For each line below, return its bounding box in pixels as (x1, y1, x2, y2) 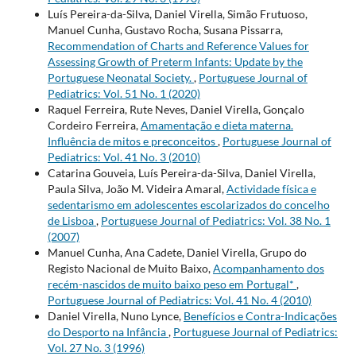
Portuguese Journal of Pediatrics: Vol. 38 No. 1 (100, 214, 331, 228)
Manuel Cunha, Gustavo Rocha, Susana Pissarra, (47, 23, 283, 37)
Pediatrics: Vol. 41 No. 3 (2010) (47, 150, 200, 164)
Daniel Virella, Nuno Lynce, (47, 309, 184, 323)
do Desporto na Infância (47, 325, 168, 339)
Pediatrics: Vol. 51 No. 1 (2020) (47, 87, 200, 101)
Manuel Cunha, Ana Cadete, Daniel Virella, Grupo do (47, 246, 307, 260)
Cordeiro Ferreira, (47, 118, 141, 133)
